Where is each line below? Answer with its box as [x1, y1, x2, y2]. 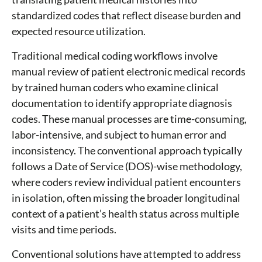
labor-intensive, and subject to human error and [12, 128, 226, 142]
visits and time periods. [12, 223, 116, 236]
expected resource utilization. [12, 25, 146, 38]
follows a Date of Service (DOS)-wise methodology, [12, 160, 242, 173]
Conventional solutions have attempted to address [12, 247, 241, 261]
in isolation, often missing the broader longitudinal [12, 191, 240, 205]
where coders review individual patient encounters [12, 175, 241, 189]
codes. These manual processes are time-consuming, [12, 112, 247, 126]
